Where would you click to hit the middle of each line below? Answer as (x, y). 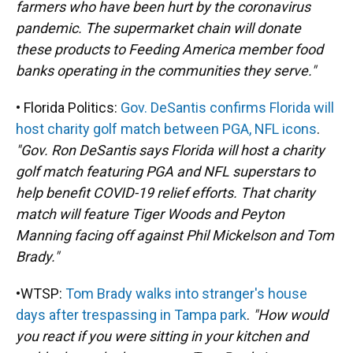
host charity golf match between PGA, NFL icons (166, 129)
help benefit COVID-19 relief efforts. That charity (165, 193)
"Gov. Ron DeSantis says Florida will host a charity (170, 150)
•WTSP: (41, 294)
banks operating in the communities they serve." (166, 71)
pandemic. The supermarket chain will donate (158, 28)
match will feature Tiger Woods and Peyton (150, 214)
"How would (290, 315)
